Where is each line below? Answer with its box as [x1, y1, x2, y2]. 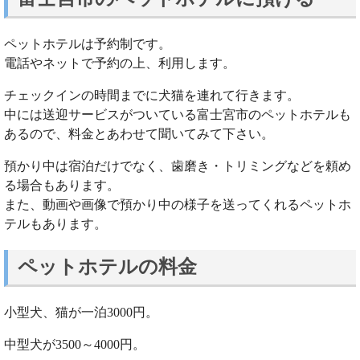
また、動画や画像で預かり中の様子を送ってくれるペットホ [4, 197, 351, 211]
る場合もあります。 [4, 178, 120, 192]
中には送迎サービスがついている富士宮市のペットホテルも [4, 107, 351, 121]
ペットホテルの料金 [18, 256, 197, 278]
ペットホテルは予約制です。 [4, 36, 171, 51]
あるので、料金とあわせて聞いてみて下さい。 [4, 126, 274, 141]
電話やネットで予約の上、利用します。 [4, 55, 235, 70]
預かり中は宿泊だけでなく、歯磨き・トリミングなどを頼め [4, 158, 351, 173]
